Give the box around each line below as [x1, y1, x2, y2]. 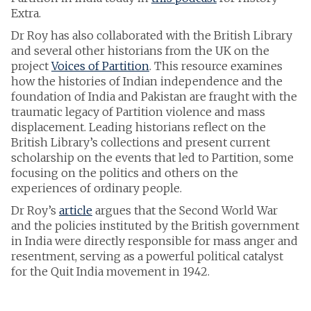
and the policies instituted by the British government [11, 219, 299, 233]
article [59, 203, 92, 217]
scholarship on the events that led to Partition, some [11, 151, 294, 165]
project [11, 59, 51, 73]
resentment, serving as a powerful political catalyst [11, 249, 283, 263]
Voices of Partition [51, 59, 149, 73]
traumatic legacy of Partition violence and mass [11, 105, 265, 119]
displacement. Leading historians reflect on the [11, 120, 266, 134]
